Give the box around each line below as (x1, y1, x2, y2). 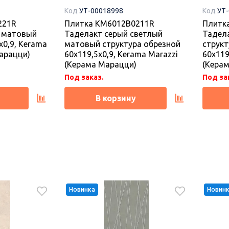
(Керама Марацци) (64, 60, 136, 70)
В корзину (95, 94, 136, 103)
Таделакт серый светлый (64, 29, 163, 39)
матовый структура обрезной (64, 39, 180, 49)
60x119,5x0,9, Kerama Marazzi (64, 50, 178, 59)
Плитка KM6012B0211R (64, 19, 154, 29)
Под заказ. (64, 73, 104, 82)
